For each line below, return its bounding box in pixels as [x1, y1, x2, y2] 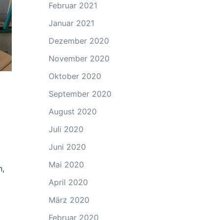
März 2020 [48, 195, 89, 205]
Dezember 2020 [48, 36, 109, 46]
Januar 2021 [48, 18, 94, 28]
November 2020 [48, 54, 110, 63]
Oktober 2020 [48, 71, 101, 81]
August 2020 [48, 107, 97, 116]
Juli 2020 [48, 124, 83, 134]
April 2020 [48, 177, 88, 187]
